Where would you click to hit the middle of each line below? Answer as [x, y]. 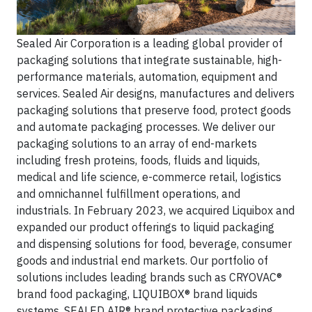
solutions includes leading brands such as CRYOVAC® [149, 277]
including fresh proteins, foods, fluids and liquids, [138, 160]
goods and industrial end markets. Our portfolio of [142, 260]
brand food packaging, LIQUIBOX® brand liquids [137, 294]
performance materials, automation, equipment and [147, 76]
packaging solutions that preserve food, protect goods [154, 110]
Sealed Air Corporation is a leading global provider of [150, 43]
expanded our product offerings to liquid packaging [146, 227]
